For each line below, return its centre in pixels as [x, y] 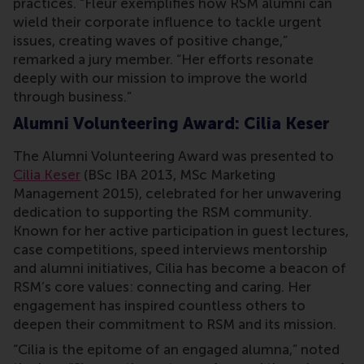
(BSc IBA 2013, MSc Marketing [178, 175]
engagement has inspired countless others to [159, 306]
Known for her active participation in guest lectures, [181, 231]
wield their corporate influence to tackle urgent [167, 22]
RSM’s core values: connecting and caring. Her [162, 287]
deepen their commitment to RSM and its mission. [175, 325]
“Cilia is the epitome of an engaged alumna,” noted [176, 350]
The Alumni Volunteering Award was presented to [173, 156]
